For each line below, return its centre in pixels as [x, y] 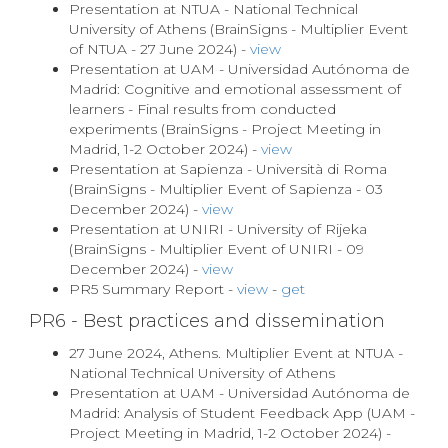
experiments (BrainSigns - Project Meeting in [225, 129]
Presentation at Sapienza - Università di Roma [228, 169]
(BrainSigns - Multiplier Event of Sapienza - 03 [226, 189]
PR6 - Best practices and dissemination [207, 321]
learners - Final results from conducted [202, 109]
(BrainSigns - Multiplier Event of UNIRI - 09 [216, 249]
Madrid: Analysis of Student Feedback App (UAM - [242, 413]
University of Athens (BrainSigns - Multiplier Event [238, 29]
